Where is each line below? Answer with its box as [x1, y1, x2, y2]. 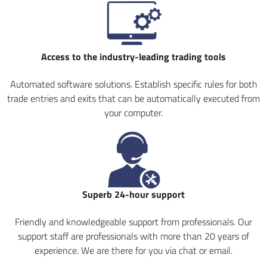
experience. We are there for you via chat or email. [35, 243, 232, 257]
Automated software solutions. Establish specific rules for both [10, 77, 257, 91]
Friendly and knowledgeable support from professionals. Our [15, 215, 252, 229]
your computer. [104, 105, 163, 120]
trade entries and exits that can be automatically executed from [7, 91, 260, 105]
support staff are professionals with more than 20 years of [18, 229, 249, 243]
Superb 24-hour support [82, 187, 185, 201]
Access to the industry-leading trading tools [41, 49, 226, 64]
